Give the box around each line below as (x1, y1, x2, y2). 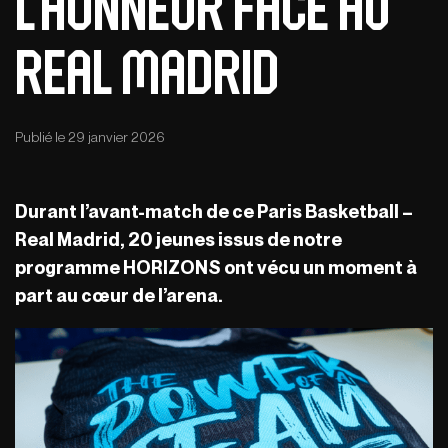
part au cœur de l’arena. (15, 285, 226, 307)
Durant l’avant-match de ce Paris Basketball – (15, 201, 413, 223)
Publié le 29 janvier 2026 (15, 129, 165, 146)
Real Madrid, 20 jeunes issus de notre (15, 229, 342, 251)
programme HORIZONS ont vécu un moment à (15, 257, 417, 279)
